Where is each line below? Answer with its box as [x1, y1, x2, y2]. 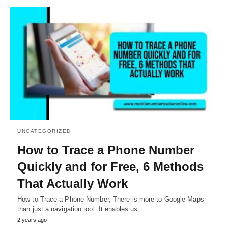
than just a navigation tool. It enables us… [17, 205, 145, 213]
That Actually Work [17, 176, 128, 190]
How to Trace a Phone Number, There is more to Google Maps [17, 195, 204, 203]
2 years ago [17, 216, 47, 223]
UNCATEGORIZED [17, 128, 71, 134]
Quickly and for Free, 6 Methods [17, 159, 204, 174]
